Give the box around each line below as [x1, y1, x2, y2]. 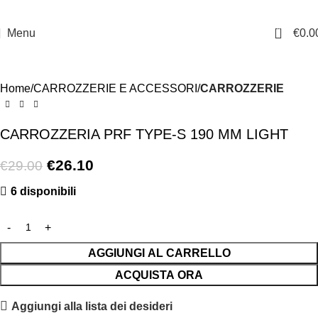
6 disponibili [11, 185, 76, 197]
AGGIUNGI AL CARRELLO [87, 247, 231, 259]
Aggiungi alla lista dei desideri [11, 300, 173, 312]
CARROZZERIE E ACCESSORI [33, 82, 197, 94]
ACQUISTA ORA [115, 269, 203, 281]
